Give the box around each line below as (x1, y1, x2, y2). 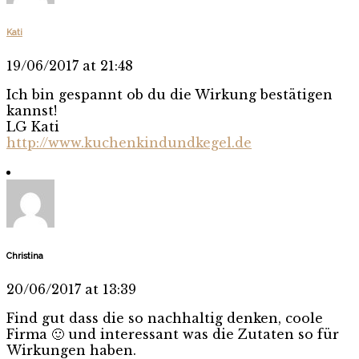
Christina (6, 251, 43, 262)
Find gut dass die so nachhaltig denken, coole (6, 310, 323, 327)
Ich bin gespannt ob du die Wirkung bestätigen (6, 87, 333, 103)
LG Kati (6, 119, 59, 135)
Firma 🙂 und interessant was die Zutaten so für (6, 326, 339, 343)
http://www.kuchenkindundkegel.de (6, 135, 252, 151)
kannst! (6, 103, 57, 119)
